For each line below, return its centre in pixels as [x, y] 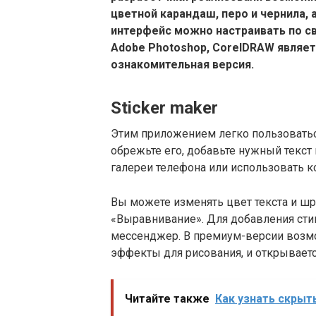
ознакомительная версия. [182, 65]
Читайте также [167, 299]
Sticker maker [164, 108]
